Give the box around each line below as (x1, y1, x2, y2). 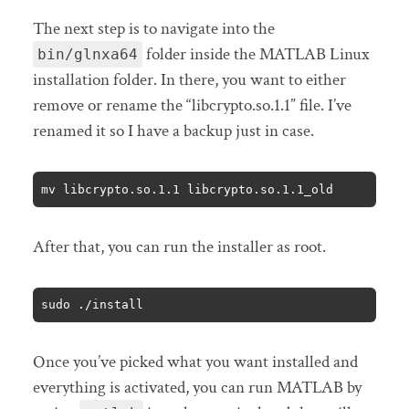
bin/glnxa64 (37, 46, 138, 64)
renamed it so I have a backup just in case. (32, 120, 314, 143)
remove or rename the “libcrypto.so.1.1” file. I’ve (32, 94, 351, 118)
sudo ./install (41, 298, 144, 312)
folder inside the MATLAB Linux (142, 43, 370, 67)
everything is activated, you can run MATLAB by (32, 375, 362, 399)
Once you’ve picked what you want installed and (32, 350, 358, 373)
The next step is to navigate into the (32, 17, 275, 41)
